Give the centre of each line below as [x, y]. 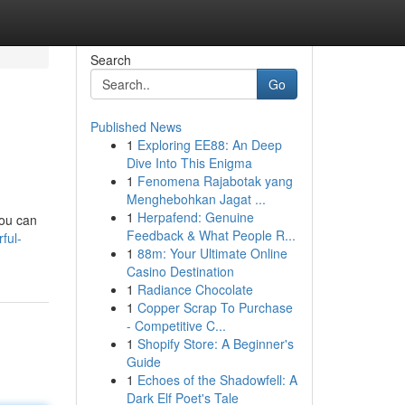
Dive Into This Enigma [189, 163]
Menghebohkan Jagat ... [196, 199]
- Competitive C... [176, 325]
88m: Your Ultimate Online [212, 253]
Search [110, 60]
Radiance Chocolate [195, 289]
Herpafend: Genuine [195, 217]
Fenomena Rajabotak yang [215, 181]
